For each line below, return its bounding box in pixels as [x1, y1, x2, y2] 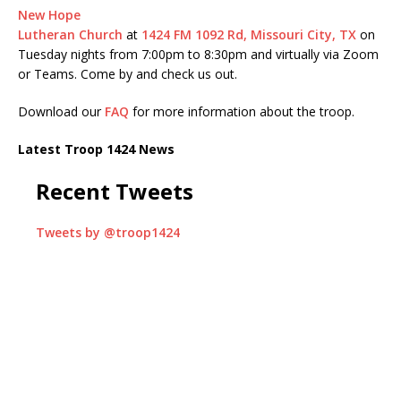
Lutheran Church [18, 26, 123, 44]
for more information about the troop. [129, 103, 354, 121]
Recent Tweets [36, 176, 193, 207]
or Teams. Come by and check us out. [18, 65, 237, 83]
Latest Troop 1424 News [18, 141, 175, 158]
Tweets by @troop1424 [36, 224, 180, 242]
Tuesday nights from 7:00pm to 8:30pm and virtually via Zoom [18, 46, 379, 64]
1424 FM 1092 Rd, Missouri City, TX [141, 26, 356, 44]
